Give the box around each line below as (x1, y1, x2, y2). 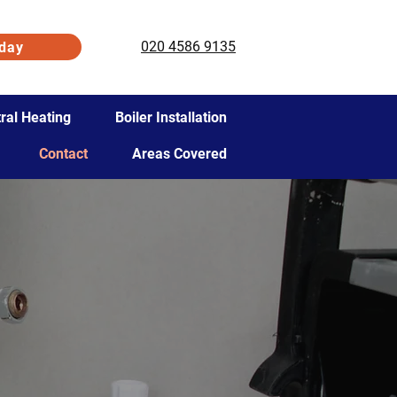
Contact (39, 145, 88, 162)
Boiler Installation (115, 109, 227, 126)
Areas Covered (132, 145, 227, 162)
